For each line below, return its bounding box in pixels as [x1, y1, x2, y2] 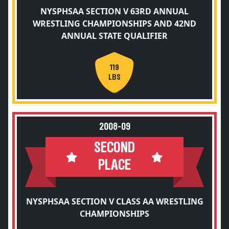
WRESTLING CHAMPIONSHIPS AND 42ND [33, 18, 196, 29]
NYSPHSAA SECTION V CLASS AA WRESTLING [26, 196, 203, 207]
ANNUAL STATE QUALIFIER [61, 30, 168, 41]
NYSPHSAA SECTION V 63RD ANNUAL [40, 6, 189, 17]
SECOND [94, 141, 135, 155]
